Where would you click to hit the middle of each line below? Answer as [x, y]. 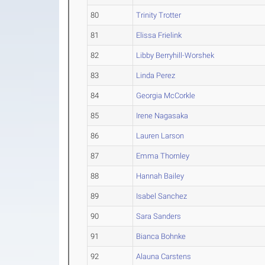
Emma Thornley [163, 156]
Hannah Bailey [160, 176]
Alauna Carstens [164, 256]
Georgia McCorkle [166, 96]
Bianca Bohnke [161, 236]
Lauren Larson [160, 136]
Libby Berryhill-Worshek [175, 55]
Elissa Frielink [159, 35]
